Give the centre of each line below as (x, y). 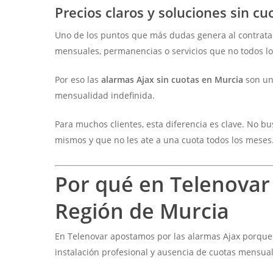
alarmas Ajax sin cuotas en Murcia (172, 80)
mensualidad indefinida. (105, 96)
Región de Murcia (142, 211)
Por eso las (78, 80)
